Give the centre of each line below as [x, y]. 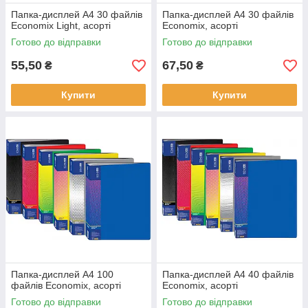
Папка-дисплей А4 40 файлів [228, 274]
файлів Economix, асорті [66, 285]
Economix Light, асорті [61, 25]
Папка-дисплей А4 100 [62, 274]
